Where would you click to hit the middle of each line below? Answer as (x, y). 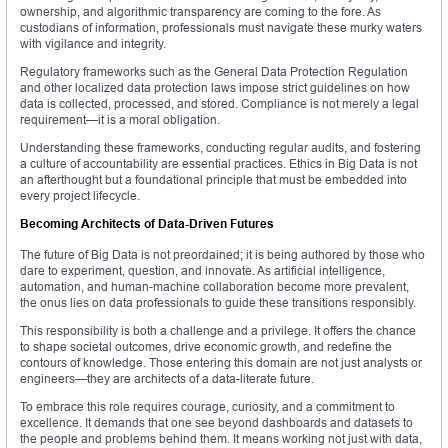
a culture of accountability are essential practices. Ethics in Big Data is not (218, 164)
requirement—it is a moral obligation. (120, 120)
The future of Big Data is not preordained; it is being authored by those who (222, 255)
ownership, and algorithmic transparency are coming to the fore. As (200, 12)
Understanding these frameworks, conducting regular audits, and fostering (220, 148)
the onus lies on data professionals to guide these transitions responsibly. (218, 303)
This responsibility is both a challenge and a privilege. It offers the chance (218, 331)
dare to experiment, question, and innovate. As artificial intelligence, (202, 271)
